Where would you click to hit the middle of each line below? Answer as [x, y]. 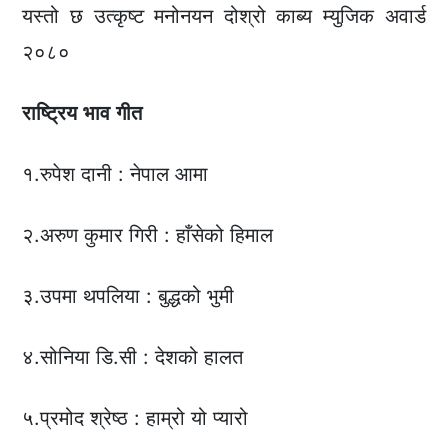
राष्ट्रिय [50, 113]
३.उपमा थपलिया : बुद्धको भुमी [128, 296]
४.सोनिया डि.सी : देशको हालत [133, 357]
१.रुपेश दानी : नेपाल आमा [115, 174]
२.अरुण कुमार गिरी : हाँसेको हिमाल [148, 235]
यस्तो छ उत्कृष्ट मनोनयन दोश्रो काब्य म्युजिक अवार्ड [224, 16]
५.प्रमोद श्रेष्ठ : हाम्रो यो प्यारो [135, 418]
